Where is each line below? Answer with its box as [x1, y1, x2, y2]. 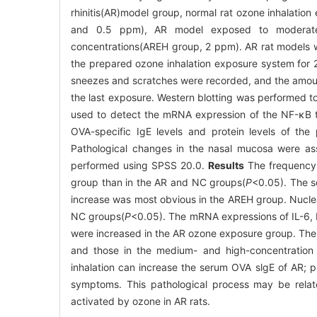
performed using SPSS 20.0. [71, 158, 209, 171]
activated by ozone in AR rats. [71, 294, 210, 307]
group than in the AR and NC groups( [71, 175, 246, 188]
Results [208, 158, 245, 171]
